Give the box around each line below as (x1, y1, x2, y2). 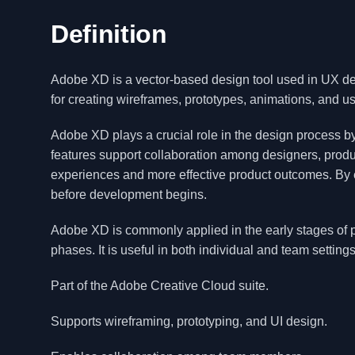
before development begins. (51, 188, 207, 201)
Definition (51, 20, 167, 48)
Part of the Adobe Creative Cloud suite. (51, 279, 269, 292)
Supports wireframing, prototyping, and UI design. (51, 315, 327, 328)
